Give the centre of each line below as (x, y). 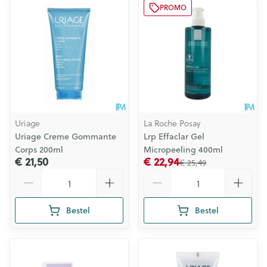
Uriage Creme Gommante (66, 136)
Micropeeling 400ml (183, 150)
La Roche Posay (172, 123)
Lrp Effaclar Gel (174, 136)
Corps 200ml (39, 150)
